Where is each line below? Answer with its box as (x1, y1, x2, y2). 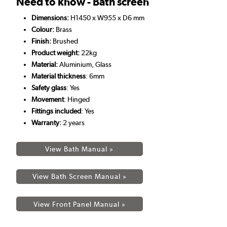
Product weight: (31, 48, 80, 57)
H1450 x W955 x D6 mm (70, 13, 144, 22)
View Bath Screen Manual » (32, 172, 127, 181)
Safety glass (31, 83, 66, 92)
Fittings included (31, 106, 81, 115)
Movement (31, 95, 64, 103)
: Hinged (64, 95, 90, 103)
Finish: (31, 36, 51, 45)
